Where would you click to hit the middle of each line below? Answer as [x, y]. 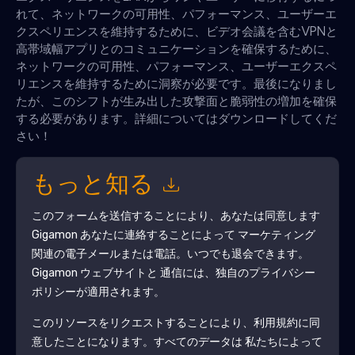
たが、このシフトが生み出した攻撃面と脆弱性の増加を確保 [176, 101]
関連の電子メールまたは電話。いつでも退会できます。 [170, 254]
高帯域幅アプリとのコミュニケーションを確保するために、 [176, 48]
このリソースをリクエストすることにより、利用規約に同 [176, 323]
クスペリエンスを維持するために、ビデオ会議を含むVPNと [177, 31]
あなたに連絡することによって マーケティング [196, 235]
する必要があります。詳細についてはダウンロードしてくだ [176, 118]
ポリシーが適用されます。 [98, 292]
